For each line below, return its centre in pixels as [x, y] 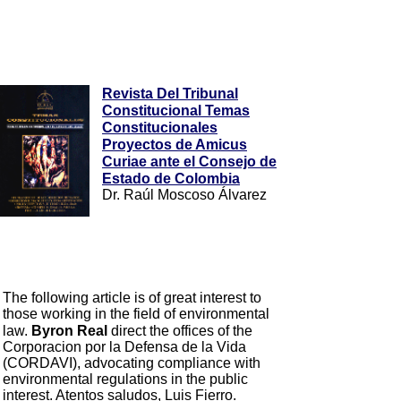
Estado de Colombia [171, 179]
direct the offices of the [180, 331]
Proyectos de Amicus [175, 145]
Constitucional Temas [176, 111]
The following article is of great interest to [132, 298]
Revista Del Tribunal [170, 94]
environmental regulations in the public [125, 379]
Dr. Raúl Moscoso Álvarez [184, 195]
